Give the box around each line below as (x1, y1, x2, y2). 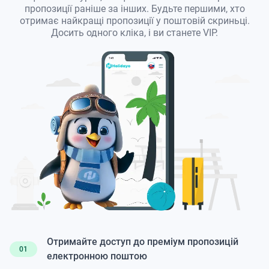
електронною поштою (47, 250, 147, 262)
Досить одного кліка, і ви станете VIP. (51, 27, 218, 38)
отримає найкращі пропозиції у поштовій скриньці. (19, 15, 250, 26)
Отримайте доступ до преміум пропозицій (47, 236, 238, 248)
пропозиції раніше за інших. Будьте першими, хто (24, 3, 245, 14)
